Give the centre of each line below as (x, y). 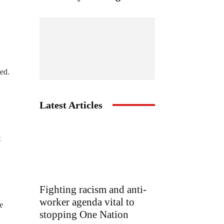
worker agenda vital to (87, 202)
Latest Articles (71, 105)
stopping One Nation (84, 215)
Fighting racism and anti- (93, 190)
